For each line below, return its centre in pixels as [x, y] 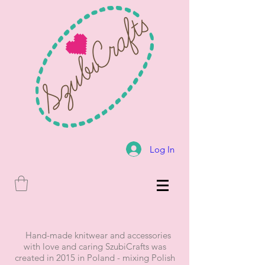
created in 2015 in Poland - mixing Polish [95, 258]
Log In [162, 149]
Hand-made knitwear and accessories [95, 235]
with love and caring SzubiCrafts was [95, 247]
